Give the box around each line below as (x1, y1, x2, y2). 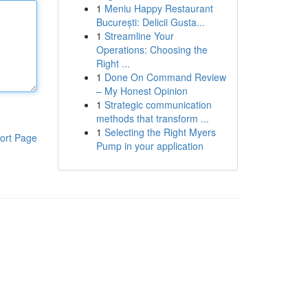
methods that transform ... (96, 111, 209, 125)
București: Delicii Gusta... (96, 15, 205, 29)
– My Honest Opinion (96, 84, 188, 98)
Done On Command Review (104, 70, 226, 84)
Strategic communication (104, 98, 212, 111)
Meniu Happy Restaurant (104, 1, 213, 15)
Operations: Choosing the (96, 43, 208, 56)
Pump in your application (96, 139, 203, 153)
